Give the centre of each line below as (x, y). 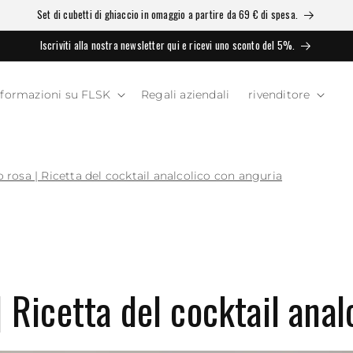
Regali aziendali (185, 95)
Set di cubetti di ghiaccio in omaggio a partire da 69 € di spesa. (167, 14)
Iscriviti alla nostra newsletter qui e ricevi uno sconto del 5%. (167, 45)
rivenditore (279, 95)
